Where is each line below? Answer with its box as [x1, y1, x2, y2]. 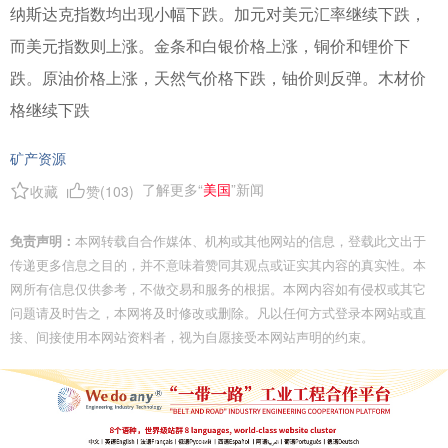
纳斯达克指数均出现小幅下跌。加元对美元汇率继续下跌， [10, 6, 426, 23]
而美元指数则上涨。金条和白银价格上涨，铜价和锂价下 [10, 38, 410, 55]
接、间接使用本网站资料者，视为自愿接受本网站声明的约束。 [10, 327, 374, 346]
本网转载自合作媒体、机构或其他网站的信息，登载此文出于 [75, 231, 426, 250]
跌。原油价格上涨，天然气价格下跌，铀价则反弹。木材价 [10, 70, 426, 87]
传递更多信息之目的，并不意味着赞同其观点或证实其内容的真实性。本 [10, 255, 426, 274]
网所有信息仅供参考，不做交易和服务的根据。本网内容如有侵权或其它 [10, 279, 426, 298]
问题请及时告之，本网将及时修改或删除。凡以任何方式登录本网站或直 [10, 303, 426, 322]
